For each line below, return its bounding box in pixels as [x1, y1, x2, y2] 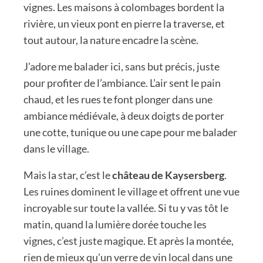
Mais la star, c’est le [23, 168, 112, 182]
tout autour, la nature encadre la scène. [23, 33, 198, 47]
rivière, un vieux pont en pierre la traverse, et [23, 17, 225, 31]
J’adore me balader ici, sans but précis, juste [23, 60, 220, 73]
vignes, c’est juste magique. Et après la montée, [23, 234, 234, 248]
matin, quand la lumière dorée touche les [23, 218, 207, 231]
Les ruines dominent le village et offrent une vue [23, 185, 240, 198]
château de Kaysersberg [112, 168, 224, 182]
